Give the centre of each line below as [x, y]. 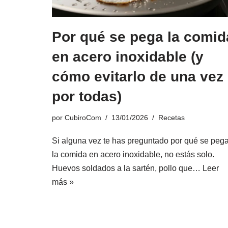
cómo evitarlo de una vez [138, 76]
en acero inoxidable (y [128, 56]
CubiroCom [83, 117]
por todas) [87, 96]
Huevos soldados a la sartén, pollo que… [127, 168]
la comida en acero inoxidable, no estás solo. [133, 154]
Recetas [172, 117]
